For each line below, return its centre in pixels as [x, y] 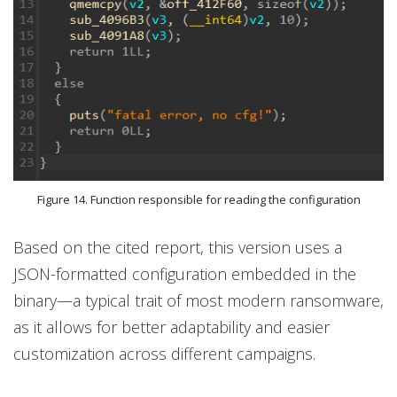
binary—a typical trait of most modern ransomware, [198, 300]
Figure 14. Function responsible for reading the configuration [198, 199]
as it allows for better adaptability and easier [171, 327]
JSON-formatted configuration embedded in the [185, 273]
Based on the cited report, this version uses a [178, 247]
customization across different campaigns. [164, 353]
